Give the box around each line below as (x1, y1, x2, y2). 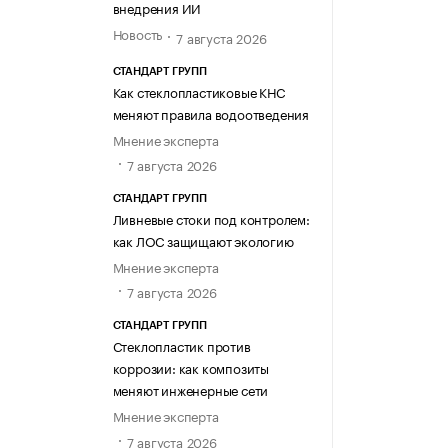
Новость (112, 23, 163, 44)
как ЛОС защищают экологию (112, 230, 294, 251)
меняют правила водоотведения (112, 102, 309, 123)
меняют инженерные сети (112, 379, 269, 400)
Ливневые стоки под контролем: (112, 208, 310, 229)
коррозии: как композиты (112, 357, 269, 378)
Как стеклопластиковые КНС (112, 80, 285, 101)
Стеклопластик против (112, 335, 251, 356)
